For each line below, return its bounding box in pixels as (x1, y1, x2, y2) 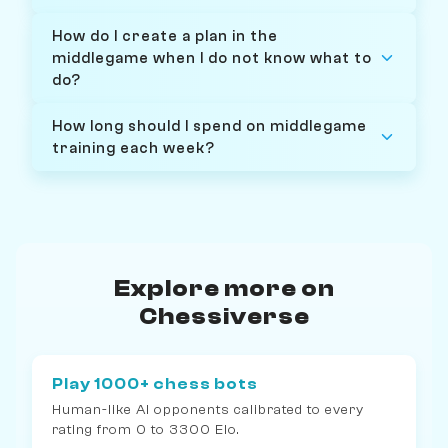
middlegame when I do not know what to (52, 48, 372, 67)
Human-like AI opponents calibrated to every (52, 401, 364, 419)
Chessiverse (138, 302, 310, 330)
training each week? (52, 138, 215, 157)
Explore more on (113, 274, 335, 302)
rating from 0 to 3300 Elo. (52, 421, 240, 439)
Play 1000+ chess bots (52, 374, 258, 393)
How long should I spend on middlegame (52, 116, 367, 135)
